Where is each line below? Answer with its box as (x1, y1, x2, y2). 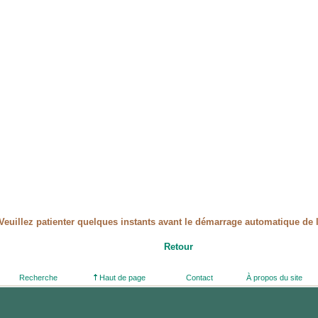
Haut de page (97, 273, 146, 282)
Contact (186, 273, 213, 282)
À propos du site (246, 273, 302, 282)
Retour (164, 241, 193, 252)
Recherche (19, 273, 57, 282)
